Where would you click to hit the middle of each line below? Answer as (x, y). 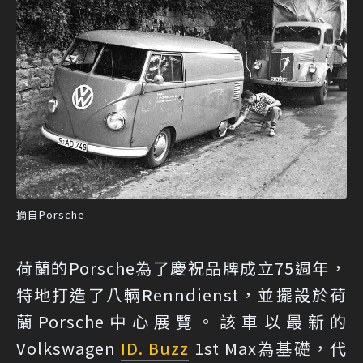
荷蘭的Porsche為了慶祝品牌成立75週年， (181, 268)
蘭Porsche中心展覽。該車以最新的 (181, 322)
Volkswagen (69, 348)
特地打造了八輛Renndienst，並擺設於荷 (181, 295)
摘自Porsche (51, 215)
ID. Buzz (155, 348)
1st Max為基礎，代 (268, 348)
